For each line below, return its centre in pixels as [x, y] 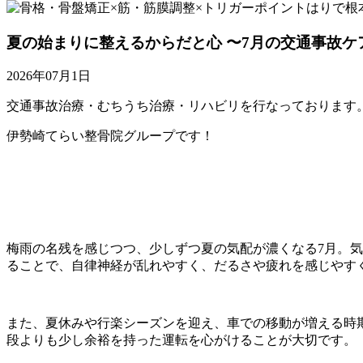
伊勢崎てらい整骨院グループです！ [110, 136]
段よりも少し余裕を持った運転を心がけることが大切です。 [181, 340]
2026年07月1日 [49, 76]
